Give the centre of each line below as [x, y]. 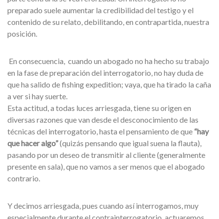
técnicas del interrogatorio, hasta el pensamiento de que [101, 131]
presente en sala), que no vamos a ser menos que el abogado [106, 166]
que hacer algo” [33, 143]
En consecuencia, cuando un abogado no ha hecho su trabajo [108, 61]
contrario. [24, 178]
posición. [22, 33]
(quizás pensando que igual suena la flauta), [130, 143]
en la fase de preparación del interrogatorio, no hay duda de [105, 73]
